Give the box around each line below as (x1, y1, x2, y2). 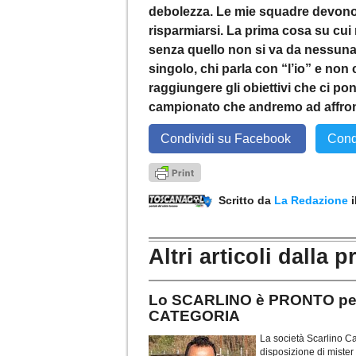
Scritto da (212, 193, 274, 207)
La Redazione (274, 193, 351, 207)
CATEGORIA (149, 307, 240, 324)
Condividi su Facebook (161, 131, 294, 145)
